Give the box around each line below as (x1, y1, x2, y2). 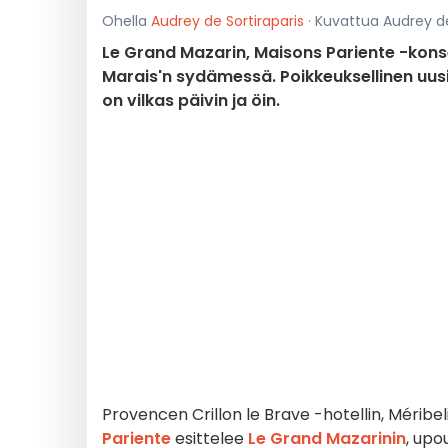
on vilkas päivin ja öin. (102, 89, 280, 112)
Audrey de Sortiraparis (151, 11, 304, 31)
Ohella (102, 11, 151, 31)
